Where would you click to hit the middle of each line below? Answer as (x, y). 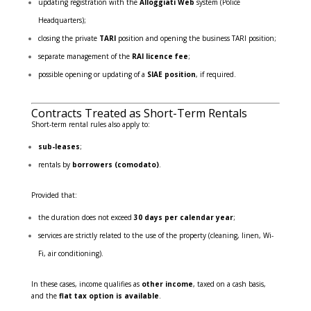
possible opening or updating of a (92, 75)
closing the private (68, 39)
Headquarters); (62, 20)
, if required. (216, 75)
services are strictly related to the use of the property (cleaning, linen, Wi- (155, 236)
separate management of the (85, 57)
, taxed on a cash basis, (229, 284)
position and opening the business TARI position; (196, 39)
